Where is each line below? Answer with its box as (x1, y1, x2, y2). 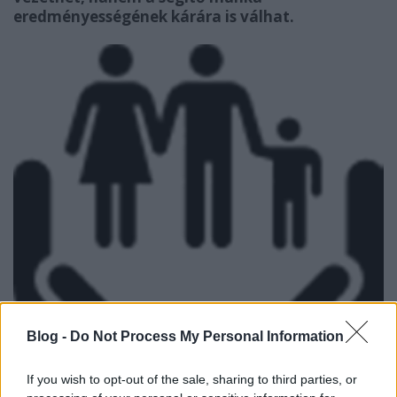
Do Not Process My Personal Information (70, 328, 344, 344)
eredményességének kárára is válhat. (13, 6, 294, 27)
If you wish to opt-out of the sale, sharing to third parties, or (27, 371, 357, 386)
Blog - (27, 328, 70, 344)
